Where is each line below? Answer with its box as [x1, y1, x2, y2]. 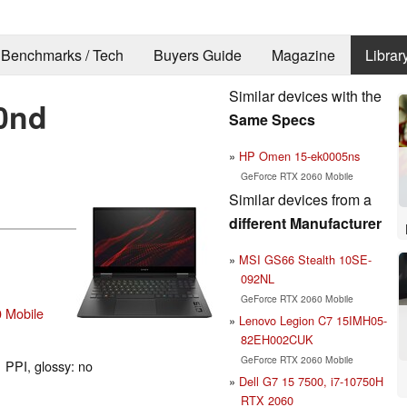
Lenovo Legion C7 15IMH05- [239, 311, 387, 329]
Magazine [271, 45, 335, 66]
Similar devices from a [229, 188, 372, 210]
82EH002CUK [240, 330, 313, 348]
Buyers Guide [153, 45, 242, 66]
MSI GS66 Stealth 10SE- [239, 250, 372, 268]
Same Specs [229, 108, 315, 130]
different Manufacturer [229, 212, 382, 233]
